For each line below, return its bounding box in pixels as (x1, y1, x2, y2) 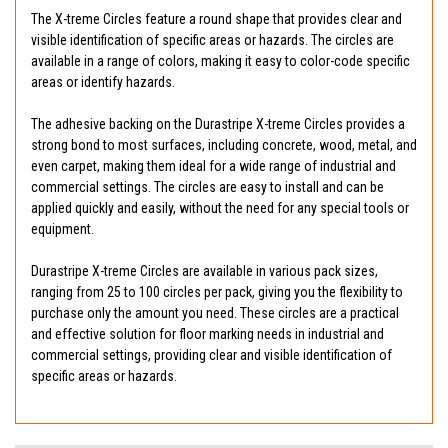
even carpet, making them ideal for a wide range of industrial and (31, 158, 396, 175)
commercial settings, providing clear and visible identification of (31, 347, 392, 364)
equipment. (31, 221, 94, 238)
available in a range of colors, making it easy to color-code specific (31, 53, 410, 70)
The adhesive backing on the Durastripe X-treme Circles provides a (31, 116, 405, 133)
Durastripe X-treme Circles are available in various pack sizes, (31, 263, 378, 280)
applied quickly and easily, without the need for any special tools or (31, 200, 409, 217)
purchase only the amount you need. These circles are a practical (31, 305, 399, 322)
